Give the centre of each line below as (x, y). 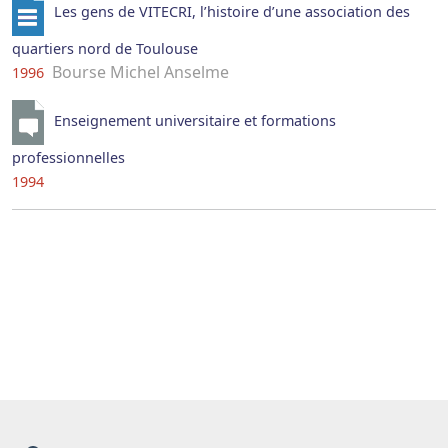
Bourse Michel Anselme (138, 72)
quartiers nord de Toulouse (105, 49)
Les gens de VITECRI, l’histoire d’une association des (231, 12)
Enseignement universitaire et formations (194, 121)
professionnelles (68, 158)
